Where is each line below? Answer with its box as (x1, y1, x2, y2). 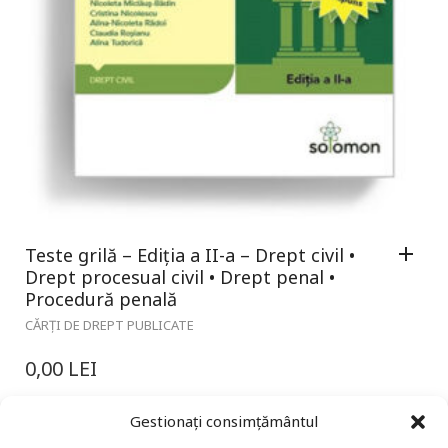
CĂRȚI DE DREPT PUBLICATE (25, 315, 194, 334)
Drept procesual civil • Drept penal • (25, 264, 335, 289)
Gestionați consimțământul (130, 411, 318, 431)
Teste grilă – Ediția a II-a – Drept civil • (25, 242, 355, 267)
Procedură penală (25, 286, 177, 311)
